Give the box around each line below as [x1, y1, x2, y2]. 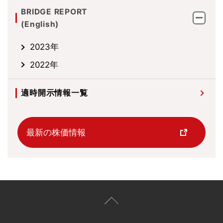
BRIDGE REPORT [21, 6, 88, 16]
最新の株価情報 [26, 127, 86, 137]
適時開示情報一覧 [21, 88, 88, 98]
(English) [21, 19, 59, 29]
